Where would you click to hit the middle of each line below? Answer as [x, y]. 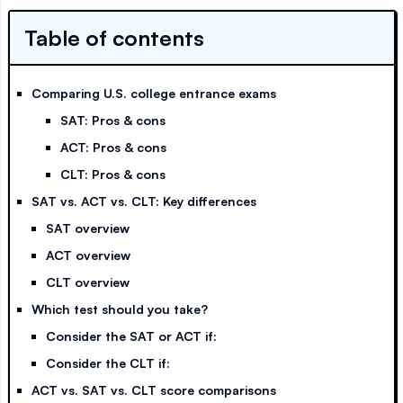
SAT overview [88, 228]
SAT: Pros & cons [113, 121]
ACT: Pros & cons [113, 148]
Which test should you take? [120, 309]
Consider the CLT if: [108, 363]
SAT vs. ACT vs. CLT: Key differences [144, 201]
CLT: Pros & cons [113, 175]
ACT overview [88, 255]
